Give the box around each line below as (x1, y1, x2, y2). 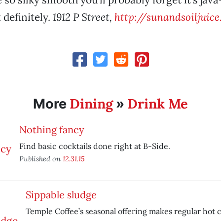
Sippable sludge (25, 188, 97, 201)
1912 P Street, (52, 10, 114, 24)
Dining (69, 95, 113, 112)
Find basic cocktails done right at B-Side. (19, 141, 170, 151)
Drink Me (127, 95, 188, 112)
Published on (19, 154, 63, 163)
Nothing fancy (19, 123, 84, 136)
